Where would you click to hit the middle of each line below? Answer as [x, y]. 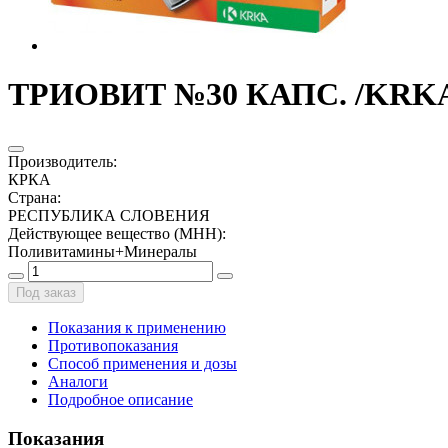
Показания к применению [137, 327]
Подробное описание [120, 399]
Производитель [60, 161]
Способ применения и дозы [142, 363]
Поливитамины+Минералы [102, 251]
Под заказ [46, 292]
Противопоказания [113, 345]
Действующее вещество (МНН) [115, 233]
